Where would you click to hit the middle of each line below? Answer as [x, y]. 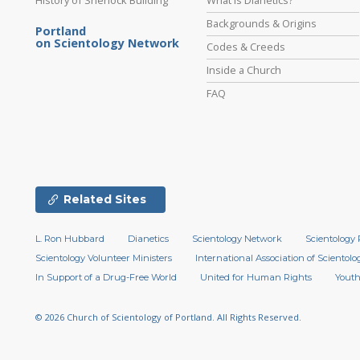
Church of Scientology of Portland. [142, 317]
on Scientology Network [107, 43]
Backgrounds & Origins [262, 23]
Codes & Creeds [246, 46]
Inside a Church [244, 70]
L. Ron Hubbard [70, 239]
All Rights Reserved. [259, 317]
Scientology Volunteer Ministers [104, 258]
